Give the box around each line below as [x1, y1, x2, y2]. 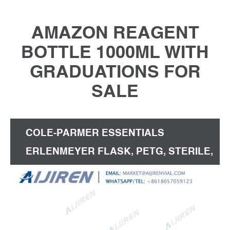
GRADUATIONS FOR [29, 62, 201, 81]
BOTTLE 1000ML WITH [21, 42, 209, 62]
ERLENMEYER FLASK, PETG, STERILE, [26, 146, 213, 157]
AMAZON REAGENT [31, 23, 199, 42]
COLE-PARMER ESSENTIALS [26, 127, 164, 138]
